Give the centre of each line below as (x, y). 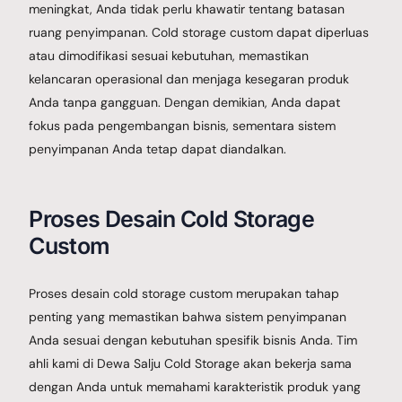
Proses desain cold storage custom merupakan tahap (184, 293)
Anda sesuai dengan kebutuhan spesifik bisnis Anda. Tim (193, 340)
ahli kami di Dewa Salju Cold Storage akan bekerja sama (191, 363)
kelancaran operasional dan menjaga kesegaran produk (189, 79)
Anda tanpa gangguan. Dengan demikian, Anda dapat (185, 102)
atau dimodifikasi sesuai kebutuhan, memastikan (169, 55)
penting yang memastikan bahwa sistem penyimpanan (188, 316)
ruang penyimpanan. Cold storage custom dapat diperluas (199, 32)
